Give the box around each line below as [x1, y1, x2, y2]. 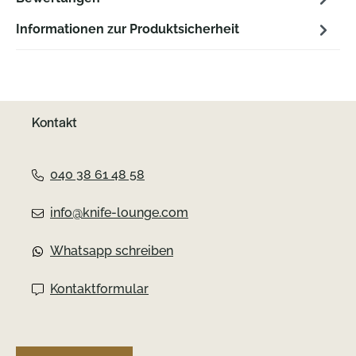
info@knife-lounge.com [50, 204, 188, 220]
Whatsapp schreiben [50, 242, 173, 258]
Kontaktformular [50, 281, 149, 296]
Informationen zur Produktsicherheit [16, 21, 239, 37]
